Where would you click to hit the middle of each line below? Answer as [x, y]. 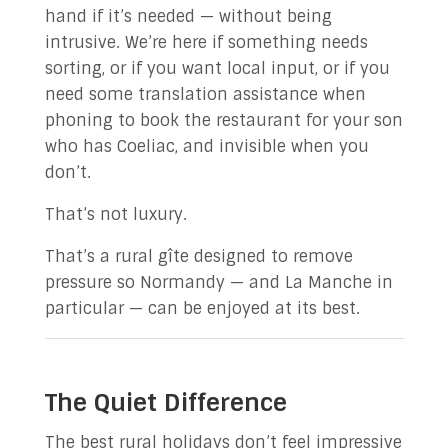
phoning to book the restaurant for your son [223, 120]
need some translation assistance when [205, 94]
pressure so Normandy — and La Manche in [218, 282]
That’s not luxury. [115, 214]
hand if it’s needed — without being [188, 16]
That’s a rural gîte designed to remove [198, 256]
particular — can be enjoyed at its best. [202, 308]
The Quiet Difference [165, 402]
